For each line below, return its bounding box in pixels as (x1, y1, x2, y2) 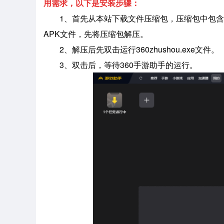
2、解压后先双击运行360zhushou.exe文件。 (59, 43, 219, 55)
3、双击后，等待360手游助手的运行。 (59, 59, 197, 70)
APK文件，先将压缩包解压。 (43, 28, 148, 39)
